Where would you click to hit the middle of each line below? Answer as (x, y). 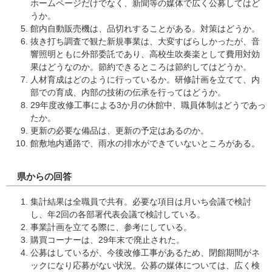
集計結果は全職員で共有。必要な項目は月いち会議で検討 (141, 202)
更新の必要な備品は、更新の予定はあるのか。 (120, 131)
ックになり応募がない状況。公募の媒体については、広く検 (145, 265)
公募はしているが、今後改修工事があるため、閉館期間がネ (145, 253)
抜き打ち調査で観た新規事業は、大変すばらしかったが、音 (145, 41)
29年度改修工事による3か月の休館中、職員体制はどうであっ (148, 105)
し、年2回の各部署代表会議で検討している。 (118, 214)
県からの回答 (44, 176)
